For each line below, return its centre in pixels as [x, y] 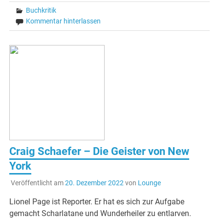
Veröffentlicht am [38, 183]
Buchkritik [41, 10]
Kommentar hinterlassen [64, 21]
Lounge [149, 183]
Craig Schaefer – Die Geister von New [99, 151]
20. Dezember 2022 [94, 183]
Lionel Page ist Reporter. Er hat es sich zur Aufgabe [97, 202]
